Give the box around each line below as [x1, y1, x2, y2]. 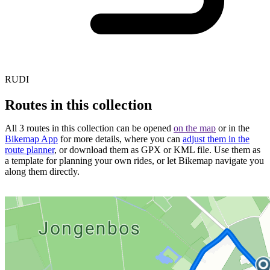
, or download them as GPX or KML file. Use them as [54, 145, 260, 155]
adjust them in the [183, 134, 250, 145]
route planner [5, 145, 54, 155]
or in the [216, 123, 250, 134]
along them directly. [5, 166, 80, 177]
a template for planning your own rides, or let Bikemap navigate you [5, 155, 264, 166]
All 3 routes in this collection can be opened [5, 123, 174, 134]
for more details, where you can [58, 134, 183, 145]
